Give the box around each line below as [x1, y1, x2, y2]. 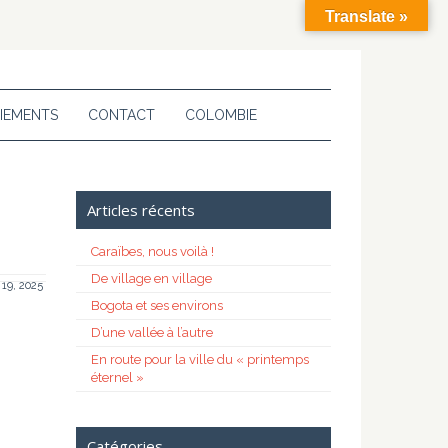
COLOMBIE [185, 107, 257, 123]
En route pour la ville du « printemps [91, 352, 309, 367]
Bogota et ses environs [91, 298, 223, 313]
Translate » [325, 8, 408, 25]
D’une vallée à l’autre [91, 325, 213, 340]
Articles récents [87, 200, 195, 220]
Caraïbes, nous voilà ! [91, 244, 214, 259]
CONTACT [88, 107, 155, 123]
